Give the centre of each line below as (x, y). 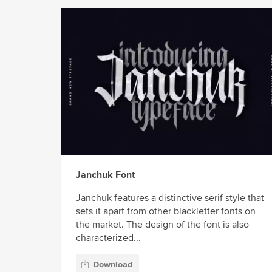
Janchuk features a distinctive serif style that (170, 198)
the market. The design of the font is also (162, 225)
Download (113, 264)
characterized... (108, 238)
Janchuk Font (105, 175)
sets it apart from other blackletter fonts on (166, 212)
